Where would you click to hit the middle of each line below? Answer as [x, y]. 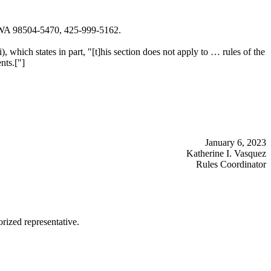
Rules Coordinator [231, 164]
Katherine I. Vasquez [226, 153]
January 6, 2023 [236, 142]
